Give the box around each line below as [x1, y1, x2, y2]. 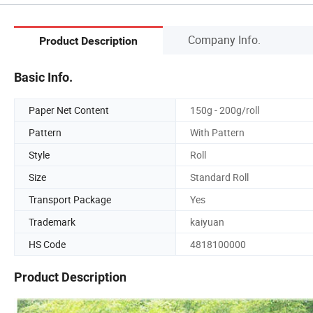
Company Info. [188, 31, 261, 48]
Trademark [29, 214, 75, 228]
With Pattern [190, 125, 245, 139]
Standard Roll [190, 170, 249, 184]
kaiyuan [190, 214, 224, 228]
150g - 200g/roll [190, 103, 259, 117]
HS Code [29, 237, 66, 251]
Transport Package [29, 192, 111, 206]
